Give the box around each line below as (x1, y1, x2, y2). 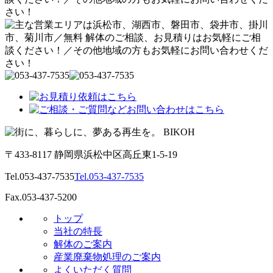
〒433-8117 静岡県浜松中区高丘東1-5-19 (5, 149, 177, 160)
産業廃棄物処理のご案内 (54, 251, 161, 262)
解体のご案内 (54, 238, 112, 249)
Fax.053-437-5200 (5, 191, 77, 202)
